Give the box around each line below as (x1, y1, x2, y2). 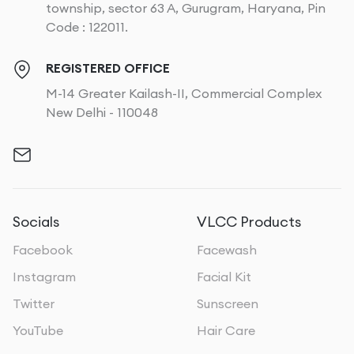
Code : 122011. (46, 19, 128, 36)
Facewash (197, 242, 257, 258)
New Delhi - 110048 (46, 104, 158, 121)
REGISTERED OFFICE (46, 60, 170, 77)
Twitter (13, 296, 55, 312)
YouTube (13, 322, 63, 339)
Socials (13, 213, 59, 232)
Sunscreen (197, 296, 258, 312)
